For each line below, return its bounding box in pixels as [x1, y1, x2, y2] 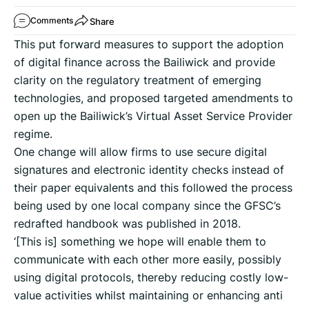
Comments [30, 14, 73, 27]
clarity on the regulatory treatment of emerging [14, 72, 261, 88]
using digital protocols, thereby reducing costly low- [14, 270, 288, 286]
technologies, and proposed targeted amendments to [14, 90, 293, 106]
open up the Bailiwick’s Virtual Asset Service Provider [14, 108, 292, 124]
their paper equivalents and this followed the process [14, 180, 292, 196]
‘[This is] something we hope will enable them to [14, 234, 266, 250]
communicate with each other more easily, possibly [14, 252, 281, 268]
